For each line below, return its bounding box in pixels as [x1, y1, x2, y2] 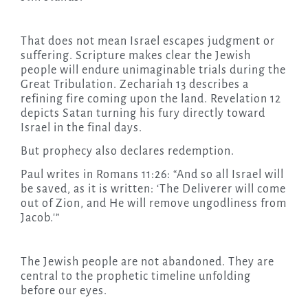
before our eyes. [20, 285, 107, 298]
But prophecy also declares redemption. [20, 145, 234, 158]
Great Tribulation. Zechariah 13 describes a [20, 78, 249, 91]
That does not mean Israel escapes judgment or [20, 35, 275, 48]
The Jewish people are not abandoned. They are [20, 256, 274, 269]
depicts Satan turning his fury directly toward [20, 107, 265, 120]
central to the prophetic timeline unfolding [20, 270, 251, 283]
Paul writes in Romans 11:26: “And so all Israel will [20, 168, 284, 181]
